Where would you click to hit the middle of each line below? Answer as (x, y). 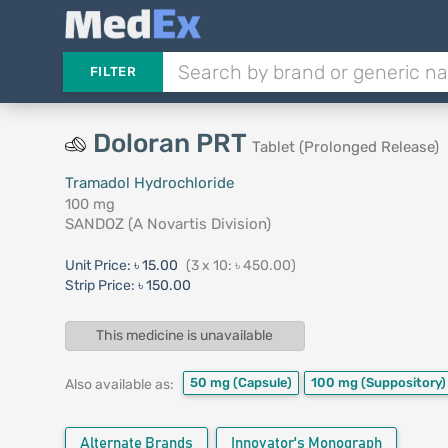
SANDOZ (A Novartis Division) (167, 224)
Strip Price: (99, 285)
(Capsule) (262, 383)
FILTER (112, 71)
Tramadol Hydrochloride (149, 183)
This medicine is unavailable (185, 336)
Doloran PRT (172, 143)
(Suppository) (403, 383)
